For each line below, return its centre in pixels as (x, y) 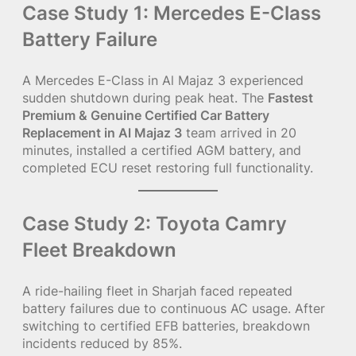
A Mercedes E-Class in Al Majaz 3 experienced (163, 81)
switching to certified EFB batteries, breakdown (166, 325)
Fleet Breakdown (99, 250)
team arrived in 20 (239, 133)
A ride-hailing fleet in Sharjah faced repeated (157, 290)
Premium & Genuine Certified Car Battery (146, 116)
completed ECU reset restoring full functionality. (168, 168)
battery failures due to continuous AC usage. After (174, 308)
